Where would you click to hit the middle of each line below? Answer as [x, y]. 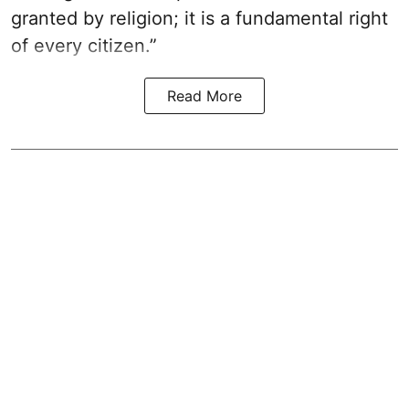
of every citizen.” [84, 46]
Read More [204, 96]
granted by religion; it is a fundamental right [199, 19]
